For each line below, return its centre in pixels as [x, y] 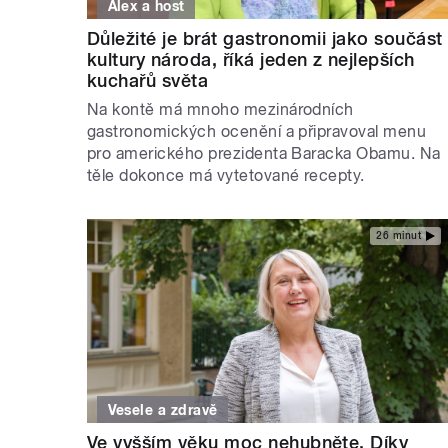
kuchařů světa [148, 81]
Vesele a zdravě [162, 409]
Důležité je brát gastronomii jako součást [265, 39]
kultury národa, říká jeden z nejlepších [251, 60]
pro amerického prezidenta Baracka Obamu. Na [264, 154]
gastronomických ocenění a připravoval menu [257, 132]
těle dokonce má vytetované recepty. [226, 176]
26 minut [398, 235]
